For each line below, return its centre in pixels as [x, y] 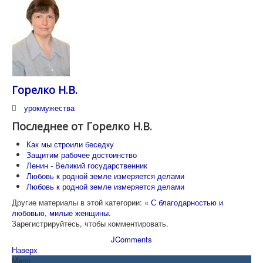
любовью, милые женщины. [61, 213]
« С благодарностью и [184, 203]
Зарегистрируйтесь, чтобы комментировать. [90, 224]
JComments [131, 240]
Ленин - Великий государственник [87, 166]
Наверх [25, 250]
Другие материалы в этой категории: [77, 203]
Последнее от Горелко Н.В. [82, 127]
